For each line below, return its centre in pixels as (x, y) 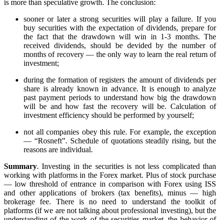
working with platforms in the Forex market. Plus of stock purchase (110, 175)
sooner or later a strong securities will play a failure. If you (120, 19)
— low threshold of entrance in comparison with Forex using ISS (110, 184)
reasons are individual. (58, 150)
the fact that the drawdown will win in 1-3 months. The (120, 37)
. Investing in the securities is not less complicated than (126, 166)
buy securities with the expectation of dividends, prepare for (120, 28)
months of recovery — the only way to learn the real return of (120, 55)
